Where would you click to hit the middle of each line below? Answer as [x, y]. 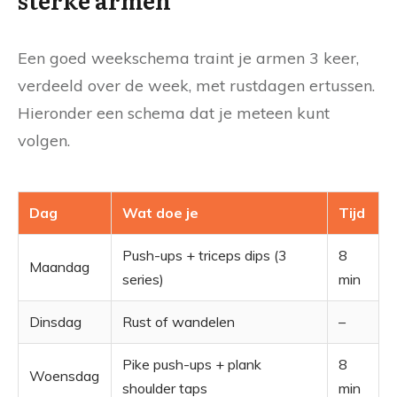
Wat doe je [160, 213]
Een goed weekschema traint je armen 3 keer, [188, 58]
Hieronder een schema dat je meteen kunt [174, 113]
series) [143, 280]
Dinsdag [55, 322]
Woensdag [64, 376]
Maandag [59, 267]
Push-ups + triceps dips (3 [205, 256]
